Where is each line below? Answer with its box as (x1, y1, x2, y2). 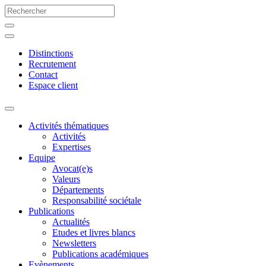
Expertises (52, 142, 91, 152)
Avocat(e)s (52, 163, 93, 173)
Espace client (28, 80, 78, 90)
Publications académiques (52, 249, 148, 259)
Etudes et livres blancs (52, 227, 135, 237)
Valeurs (52, 174, 80, 184)
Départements (52, 185, 104, 195)
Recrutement (28, 59, 76, 69)
